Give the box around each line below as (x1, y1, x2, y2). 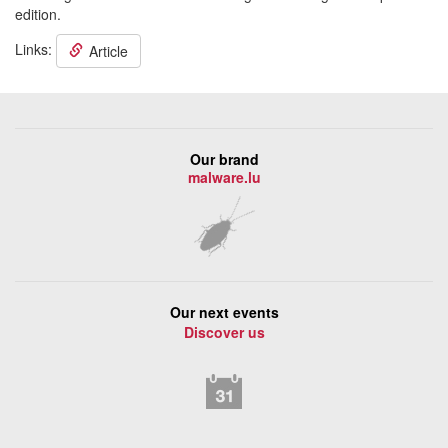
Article (89, 41, 128, 61)
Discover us (183, 322, 265, 342)
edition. (15, 4, 61, 24)
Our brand (189, 149, 259, 169)
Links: (15, 38, 56, 59)
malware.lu (187, 167, 261, 187)
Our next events (169, 302, 279, 322)
